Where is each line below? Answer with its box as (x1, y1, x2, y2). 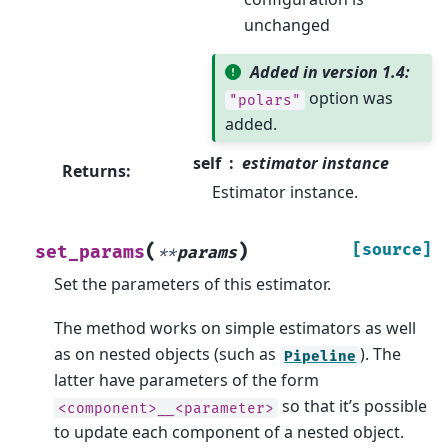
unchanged (243, 14, 330, 37)
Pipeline (284, 347, 357, 365)
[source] (352, 239, 432, 260)
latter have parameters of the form (54, 369, 320, 392)
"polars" (228, 91, 301, 109)
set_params (35, 241, 146, 263)
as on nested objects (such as (54, 343, 281, 366)
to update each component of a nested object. (54, 421, 405, 444)
